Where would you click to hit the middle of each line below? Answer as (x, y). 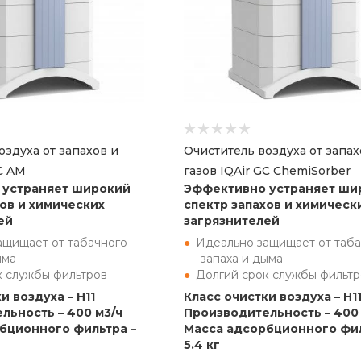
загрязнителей (232, 221)
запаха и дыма (242, 259)
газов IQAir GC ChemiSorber (267, 171)
